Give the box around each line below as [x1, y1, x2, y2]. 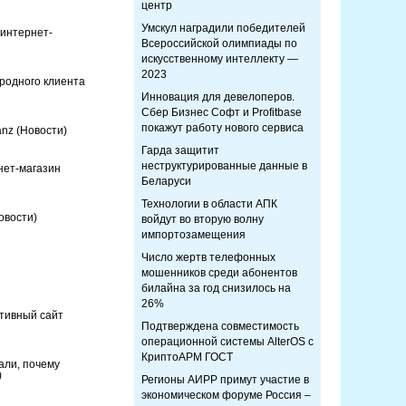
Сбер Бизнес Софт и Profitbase [141, 106, 302, 119]
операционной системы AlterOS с [141, 335, 314, 348]
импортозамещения [141, 228, 246, 241]
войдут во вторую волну [141, 213, 264, 226]
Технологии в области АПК [141, 198, 277, 210]
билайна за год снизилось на [141, 282, 291, 295]
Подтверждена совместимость [141, 320, 299, 333]
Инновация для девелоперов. [141, 91, 295, 103]
